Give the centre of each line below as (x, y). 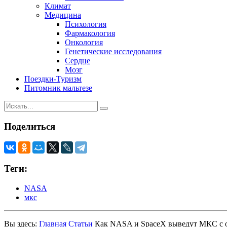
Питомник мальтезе (58, 88)
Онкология (84, 42)
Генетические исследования (113, 51)
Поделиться (30, 126)
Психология (86, 24)
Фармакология (90, 33)
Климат (58, 6)
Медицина (63, 15)
